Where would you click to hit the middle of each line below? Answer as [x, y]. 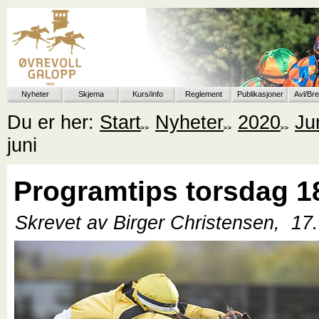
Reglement [204, 94]
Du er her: [53, 122]
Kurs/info [147, 94]
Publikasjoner [260, 94]
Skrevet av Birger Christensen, [151, 222]
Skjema [91, 94]
